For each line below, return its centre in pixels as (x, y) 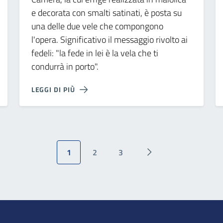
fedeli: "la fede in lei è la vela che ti (95, 53)
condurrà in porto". (65, 66)
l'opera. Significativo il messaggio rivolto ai (109, 39)
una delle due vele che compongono (97, 26)
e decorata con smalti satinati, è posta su (106, 12)
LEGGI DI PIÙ (53, 89)
